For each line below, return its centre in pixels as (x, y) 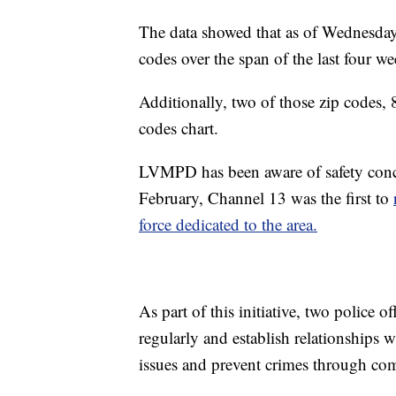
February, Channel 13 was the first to (266, 198)
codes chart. (179, 128)
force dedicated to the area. (228, 225)
